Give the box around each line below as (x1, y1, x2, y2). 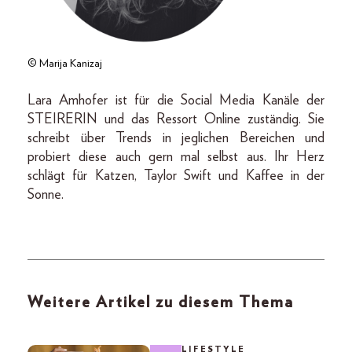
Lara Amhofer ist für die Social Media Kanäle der (27, 93, 324, 108)
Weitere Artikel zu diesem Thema (27, 295, 294, 310)
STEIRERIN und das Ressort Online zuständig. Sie (27, 112, 324, 126)
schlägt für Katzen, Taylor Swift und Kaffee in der (27, 169, 324, 183)
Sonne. (27, 188, 64, 202)
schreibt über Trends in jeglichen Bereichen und (27, 131, 324, 145)
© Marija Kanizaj (27, 58, 102, 69)
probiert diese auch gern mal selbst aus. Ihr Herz (27, 150, 324, 164)
